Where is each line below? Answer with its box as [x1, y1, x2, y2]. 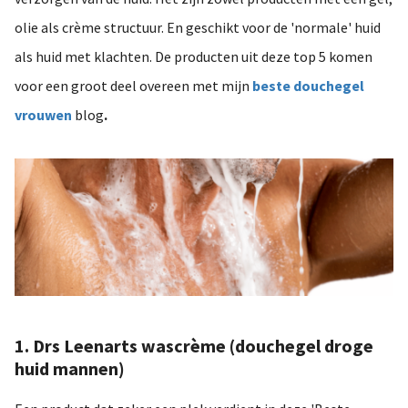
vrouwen [15, 105, 72, 124]
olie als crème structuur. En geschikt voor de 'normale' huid [15, 17, 381, 36]
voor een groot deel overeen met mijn [15, 76, 252, 95]
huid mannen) [15, 356, 125, 380]
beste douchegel [252, 76, 364, 95]
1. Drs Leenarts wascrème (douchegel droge [15, 333, 373, 357]
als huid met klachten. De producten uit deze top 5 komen [15, 46, 372, 66]
